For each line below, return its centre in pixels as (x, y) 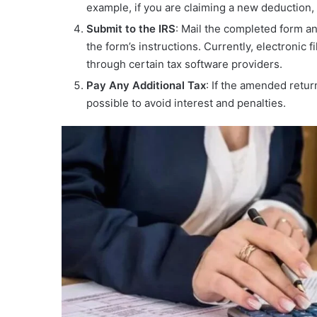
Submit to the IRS (131, 29)
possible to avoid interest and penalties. (186, 103)
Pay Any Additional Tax (146, 86)
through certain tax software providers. (184, 64)
